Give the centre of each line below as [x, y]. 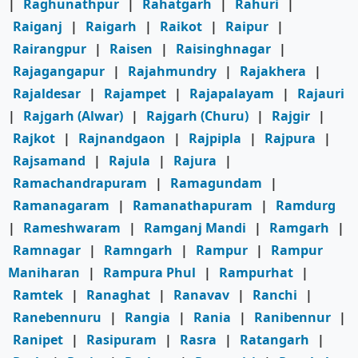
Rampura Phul [149, 273]
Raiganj [38, 27]
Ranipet [38, 340]
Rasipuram [121, 340]
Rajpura [290, 139]
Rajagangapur [59, 72]
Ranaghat [118, 295]
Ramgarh [299, 228]
